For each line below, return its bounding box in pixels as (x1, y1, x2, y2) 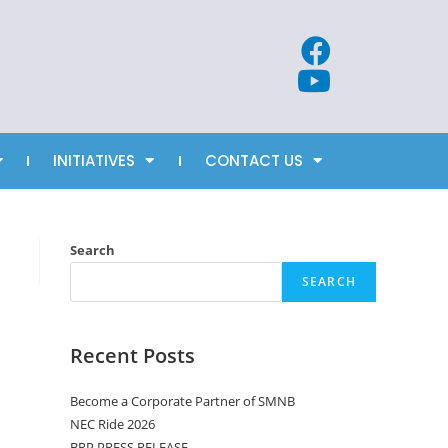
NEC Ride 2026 (70, 414, 155, 433)
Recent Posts (70, 341, 195, 369)
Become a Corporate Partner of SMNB (70, 391, 295, 410)
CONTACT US (204, 149, 303, 171)
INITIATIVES (53, 149, 136, 171)
